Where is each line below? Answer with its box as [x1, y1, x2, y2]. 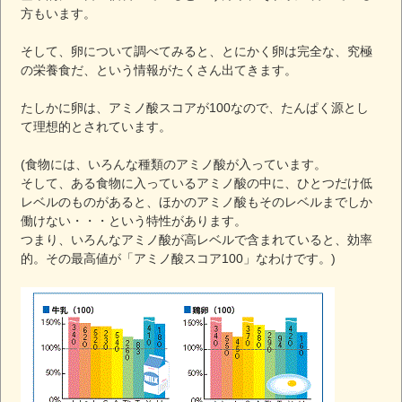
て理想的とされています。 [21, 118, 172, 134]
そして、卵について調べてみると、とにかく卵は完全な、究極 [21, 43, 373, 58]
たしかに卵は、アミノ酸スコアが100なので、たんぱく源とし [21, 100, 370, 115]
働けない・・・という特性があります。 [21, 213, 248, 228]
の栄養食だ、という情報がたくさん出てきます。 [21, 62, 298, 77]
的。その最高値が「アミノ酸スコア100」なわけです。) [21, 250, 336, 266]
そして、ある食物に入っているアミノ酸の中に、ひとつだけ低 [21, 175, 373, 190]
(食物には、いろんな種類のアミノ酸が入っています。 [21, 156, 328, 171]
